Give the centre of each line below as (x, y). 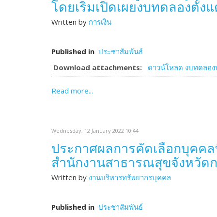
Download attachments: (98, 67)
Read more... (72, 91)
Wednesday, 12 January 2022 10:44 (95, 131)
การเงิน (100, 22)
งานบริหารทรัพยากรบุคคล (130, 177)
